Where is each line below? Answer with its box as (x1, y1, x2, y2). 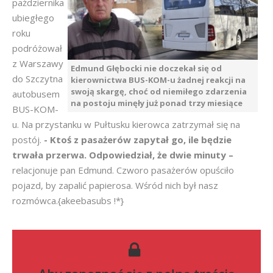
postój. (12, 133, 44, 146)
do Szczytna (12, 73, 63, 85)
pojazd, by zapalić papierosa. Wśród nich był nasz (12, 179, 218, 191)
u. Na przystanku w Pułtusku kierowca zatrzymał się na (12, 118, 240, 130)
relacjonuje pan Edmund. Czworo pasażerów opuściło (12, 164, 234, 176)
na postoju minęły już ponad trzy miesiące (71, 97, 243, 108)
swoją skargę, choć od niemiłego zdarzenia (71, 86, 247, 97)
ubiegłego (12, 12, 54, 24)
